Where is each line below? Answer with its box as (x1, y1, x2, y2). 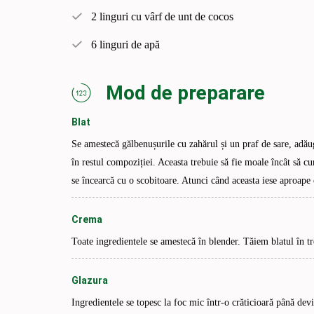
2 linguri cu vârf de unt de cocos (91, 10, 233, 22)
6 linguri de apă (91, 38, 160, 50)
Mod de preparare (106, 81, 265, 104)
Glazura (71, 274, 108, 286)
